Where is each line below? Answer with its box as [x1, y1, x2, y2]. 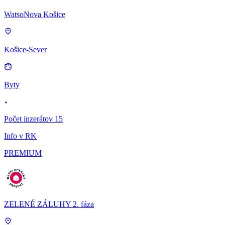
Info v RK [4, 131, 37, 140]
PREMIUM [4, 148, 42, 157]
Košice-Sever [4, 45, 47, 54]
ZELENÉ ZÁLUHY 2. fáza [4, 199, 94, 208]
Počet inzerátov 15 [4, 114, 63, 123]
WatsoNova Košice [4, 10, 65, 19]
